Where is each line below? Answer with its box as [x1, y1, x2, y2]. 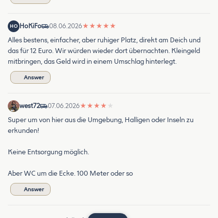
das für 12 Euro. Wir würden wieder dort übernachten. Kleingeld [8, 46, 200, 55]
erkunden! [8, 126, 39, 135]
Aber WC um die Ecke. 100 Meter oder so [8, 169, 133, 178]
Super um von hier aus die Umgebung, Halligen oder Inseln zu [8, 115, 194, 124]
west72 [19, 102, 40, 109]
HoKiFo [19, 22, 41, 30]
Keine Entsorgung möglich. [8, 147, 89, 156]
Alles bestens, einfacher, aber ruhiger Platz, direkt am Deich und [8, 36, 200, 44]
